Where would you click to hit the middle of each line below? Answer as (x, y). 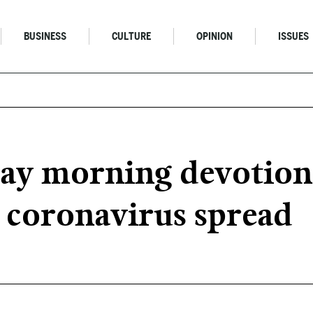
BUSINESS (45, 36)
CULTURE (132, 36)
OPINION (215, 36)
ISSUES (294, 36)
